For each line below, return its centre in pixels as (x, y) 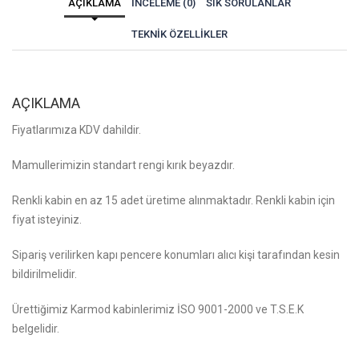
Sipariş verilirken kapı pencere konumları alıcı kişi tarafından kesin (176, 255)
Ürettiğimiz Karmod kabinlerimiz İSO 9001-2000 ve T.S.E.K (158, 310)
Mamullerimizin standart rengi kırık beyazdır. (123, 165)
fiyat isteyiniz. (47, 220)
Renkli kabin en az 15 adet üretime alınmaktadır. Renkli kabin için (173, 201)
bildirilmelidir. (44, 274)
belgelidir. (36, 329)
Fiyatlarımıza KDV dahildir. (77, 130)
